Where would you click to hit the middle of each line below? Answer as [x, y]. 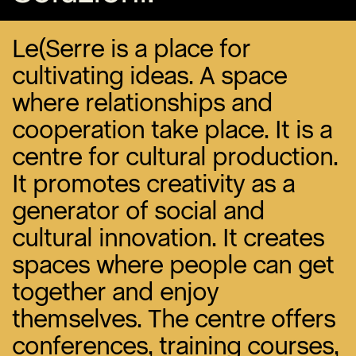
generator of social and [138, 211]
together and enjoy [115, 292]
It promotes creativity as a [153, 184]
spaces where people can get [173, 265]
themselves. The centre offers [174, 319]
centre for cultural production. [175, 157]
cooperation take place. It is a [172, 130]
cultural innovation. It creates [168, 238]
